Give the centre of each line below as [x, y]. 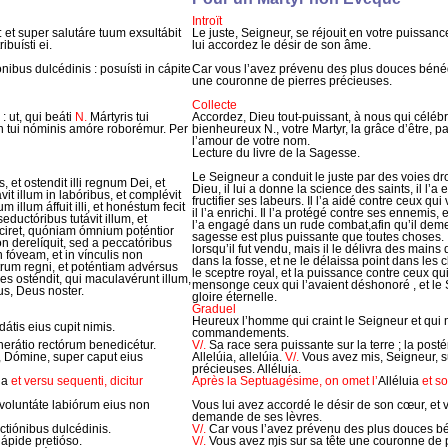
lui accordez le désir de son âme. [281, 44]
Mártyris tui [118, 116]
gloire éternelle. [234, 296]
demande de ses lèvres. [257, 416]
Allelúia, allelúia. [238, 356]
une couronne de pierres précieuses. [292, 80]
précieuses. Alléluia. [246, 368]
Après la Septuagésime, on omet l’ [285, 380]
